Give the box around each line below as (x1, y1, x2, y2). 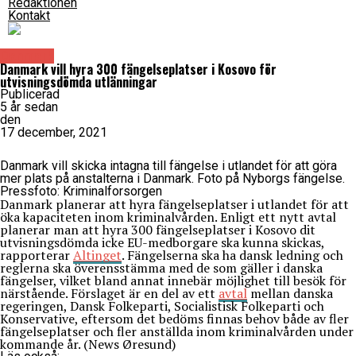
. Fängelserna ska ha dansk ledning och (122, 246, 343, 265)
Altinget (73, 246, 122, 265)
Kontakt (8, 8, 50, 24)
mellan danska (247, 284, 333, 303)
